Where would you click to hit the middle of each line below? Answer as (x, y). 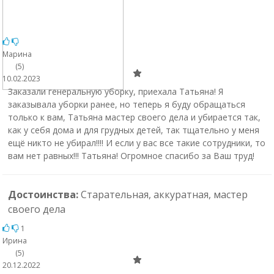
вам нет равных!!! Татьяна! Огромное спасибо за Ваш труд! (131, 156)
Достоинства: (44, 194)
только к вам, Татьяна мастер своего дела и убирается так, (134, 117)
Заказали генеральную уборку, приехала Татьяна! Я (115, 91)
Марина (17, 54)
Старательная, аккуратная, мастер (164, 194)
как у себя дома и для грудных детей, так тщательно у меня (133, 130)
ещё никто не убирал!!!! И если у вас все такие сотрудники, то (136, 143)
